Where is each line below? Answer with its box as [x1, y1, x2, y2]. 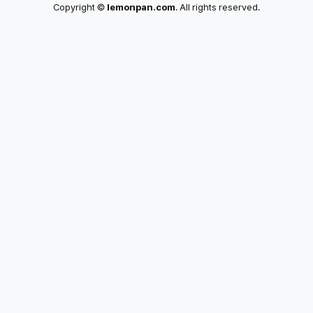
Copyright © [53, 1, 107, 13]
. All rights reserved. [175, 1, 260, 13]
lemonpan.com [107, 1, 175, 13]
